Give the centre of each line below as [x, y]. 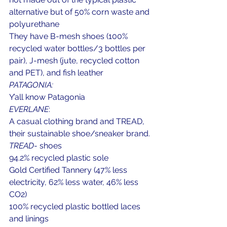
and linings [29, 219]
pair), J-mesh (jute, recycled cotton [75, 61]
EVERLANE [29, 109]
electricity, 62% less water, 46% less [75, 182]
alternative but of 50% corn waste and [80, 12]
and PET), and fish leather [56, 73]
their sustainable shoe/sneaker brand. [80, 134]
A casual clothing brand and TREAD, [78, 121]
